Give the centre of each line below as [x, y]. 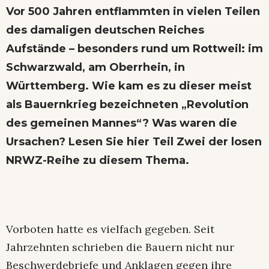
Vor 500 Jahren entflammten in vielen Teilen [133, 12]
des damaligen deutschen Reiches [105, 30]
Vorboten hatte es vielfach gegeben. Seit [110, 229]
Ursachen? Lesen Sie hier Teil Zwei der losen [134, 142]
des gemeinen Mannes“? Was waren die [122, 123]
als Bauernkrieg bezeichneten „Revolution [127, 105]
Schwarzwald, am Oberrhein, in [95, 68]
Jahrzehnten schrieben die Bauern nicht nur [120, 247]
